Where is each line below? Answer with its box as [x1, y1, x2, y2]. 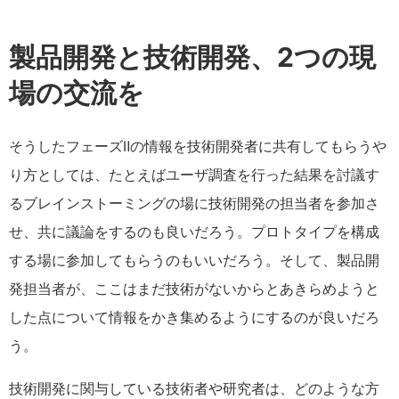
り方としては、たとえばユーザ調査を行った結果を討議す [9, 166, 379, 183]
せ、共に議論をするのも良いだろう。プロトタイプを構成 [9, 223, 379, 240]
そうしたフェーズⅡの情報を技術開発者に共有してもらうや [9, 137, 387, 155]
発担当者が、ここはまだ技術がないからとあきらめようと [9, 280, 379, 297]
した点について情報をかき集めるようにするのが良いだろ [9, 308, 379, 326]
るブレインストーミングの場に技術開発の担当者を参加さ [9, 194, 379, 212]
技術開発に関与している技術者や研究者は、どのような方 [9, 379, 379, 397]
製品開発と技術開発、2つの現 [9, 41, 376, 73]
